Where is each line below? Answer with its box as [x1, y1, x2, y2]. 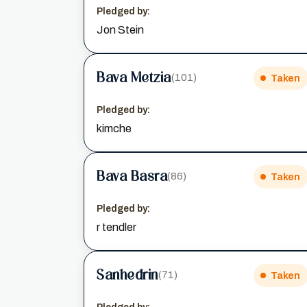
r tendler [97, 221, 136, 233]
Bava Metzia [97, 69, 171, 86]
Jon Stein [97, 23, 144, 36]
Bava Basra [97, 168, 167, 185]
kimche [97, 122, 132, 134]
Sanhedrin [97, 267, 158, 284]
